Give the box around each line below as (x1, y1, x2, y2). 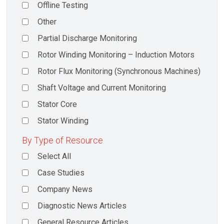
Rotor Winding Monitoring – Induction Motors (37, 50, 195, 60)
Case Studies (37, 167, 85, 177)
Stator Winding (37, 116, 89, 126)
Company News (37, 184, 93, 194)
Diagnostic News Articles (37, 200, 127, 210)
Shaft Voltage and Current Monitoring (37, 83, 166, 93)
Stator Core (37, 99, 77, 109)
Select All (37, 151, 71, 161)
